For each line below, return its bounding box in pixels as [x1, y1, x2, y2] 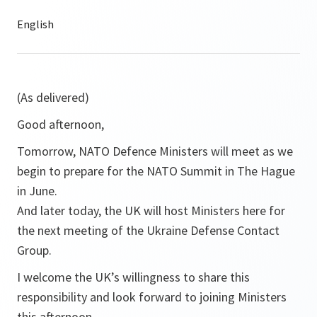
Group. [17, 242, 52, 258]
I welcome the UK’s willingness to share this [17, 269, 250, 285]
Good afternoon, [17, 116, 104, 132]
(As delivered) [17, 89, 89, 105]
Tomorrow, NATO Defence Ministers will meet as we [17, 143, 293, 159]
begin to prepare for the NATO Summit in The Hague [17, 163, 295, 179]
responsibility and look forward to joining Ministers [17, 289, 287, 305]
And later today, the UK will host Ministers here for [17, 202, 285, 219]
